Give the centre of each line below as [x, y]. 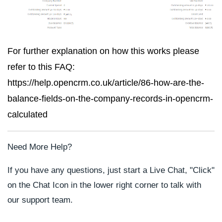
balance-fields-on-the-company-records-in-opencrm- [110, 98]
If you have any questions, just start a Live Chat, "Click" [111, 170]
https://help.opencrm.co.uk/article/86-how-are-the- [106, 83]
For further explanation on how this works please [103, 51]
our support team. [40, 200]
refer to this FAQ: [41, 67]
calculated [28, 114]
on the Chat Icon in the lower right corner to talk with [104, 185]
